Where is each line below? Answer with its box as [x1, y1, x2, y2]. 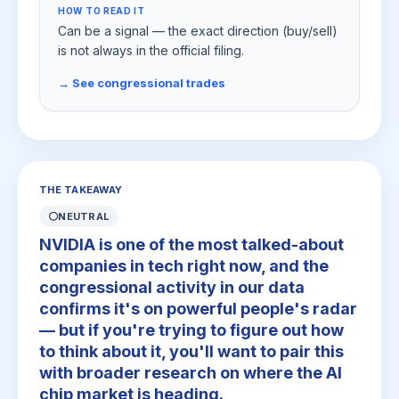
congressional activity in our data [39, 278, 305, 297]
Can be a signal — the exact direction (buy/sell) [58, 23, 338, 38]
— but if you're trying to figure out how [39, 321, 344, 339]
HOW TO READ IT [58, 5, 145, 16]
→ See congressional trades [58, 76, 225, 90]
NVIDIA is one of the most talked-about [39, 235, 344, 254]
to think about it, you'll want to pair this [39, 342, 344, 361]
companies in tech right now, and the [39, 256, 329, 275]
